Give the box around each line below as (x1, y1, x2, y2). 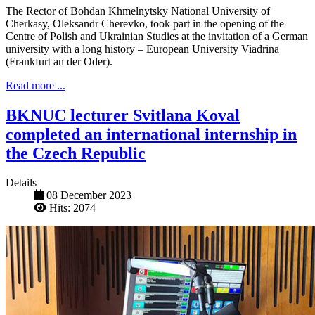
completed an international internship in (6, 124, 297, 143)
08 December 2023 (46, 189, 131, 202)
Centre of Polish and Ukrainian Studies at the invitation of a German (6, 30, 308, 42)
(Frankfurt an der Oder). (6, 55, 112, 67)
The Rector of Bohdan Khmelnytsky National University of (6, 4, 270, 17)
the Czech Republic (6, 143, 146, 162)
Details (6, 176, 37, 189)
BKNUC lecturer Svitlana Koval (6, 105, 240, 124)
